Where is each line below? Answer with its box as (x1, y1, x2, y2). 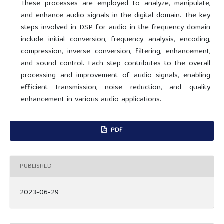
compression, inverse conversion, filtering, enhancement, (21, 45, 210, 59)
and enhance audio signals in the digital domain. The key (21, 9, 210, 23)
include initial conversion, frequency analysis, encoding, (21, 33, 210, 47)
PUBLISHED (20, 160, 52, 172)
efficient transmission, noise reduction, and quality (21, 81, 210, 95)
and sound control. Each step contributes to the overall (21, 57, 210, 71)
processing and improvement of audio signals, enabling (21, 69, 210, 83)
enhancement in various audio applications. (21, 93, 162, 107)
